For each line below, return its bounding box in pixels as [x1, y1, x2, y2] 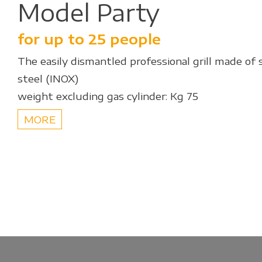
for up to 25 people [18, 30, 161, 47]
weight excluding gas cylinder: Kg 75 [18, 89, 198, 102]
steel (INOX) [18, 72, 78, 85]
